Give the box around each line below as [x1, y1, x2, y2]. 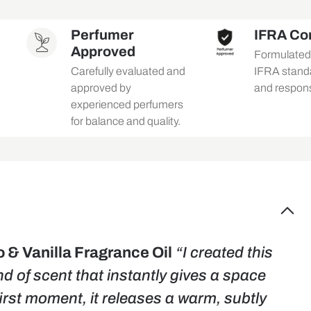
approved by [70, 82, 131, 94]
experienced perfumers [70, 99, 183, 110]
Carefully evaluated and [70, 65, 185, 77]
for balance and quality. [70, 115, 180, 127]
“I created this [176, 244, 273, 261]
